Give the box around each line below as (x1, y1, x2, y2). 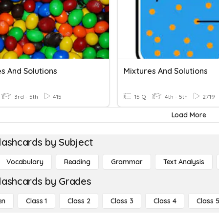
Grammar (110, 157, 143, 166)
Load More (171, 110, 206, 119)
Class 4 (153, 197, 176, 205)
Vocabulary (6, 157, 44, 166)
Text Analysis (163, 157, 204, 166)
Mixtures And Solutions (124, 66, 208, 76)
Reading (64, 157, 90, 166)
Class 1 (26, 197, 47, 205)
